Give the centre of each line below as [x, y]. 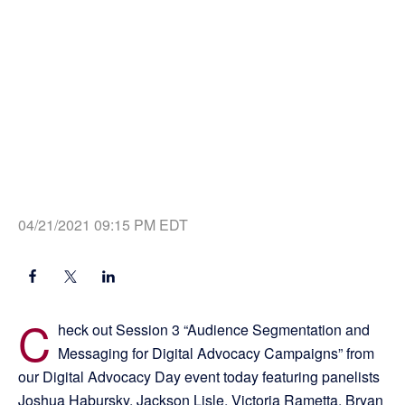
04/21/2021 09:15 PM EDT [103, 225]
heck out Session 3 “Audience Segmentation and [214, 330]
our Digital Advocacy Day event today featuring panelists [199, 377]
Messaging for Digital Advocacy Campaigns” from [216, 353]
